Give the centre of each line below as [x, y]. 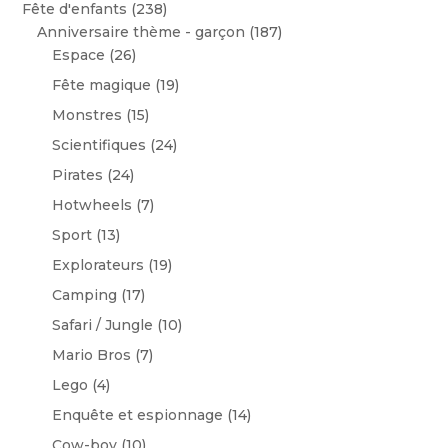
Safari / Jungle [103, 325]
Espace [79, 55]
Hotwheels [92, 205]
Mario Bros [92, 355]
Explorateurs [98, 265]
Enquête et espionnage [138, 415]
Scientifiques [99, 145]
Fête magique [102, 85]
